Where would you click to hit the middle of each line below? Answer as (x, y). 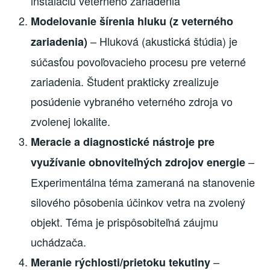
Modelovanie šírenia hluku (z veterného (132, 21)
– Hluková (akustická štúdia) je (163, 41)
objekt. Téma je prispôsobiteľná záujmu (125, 222)
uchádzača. (59, 242)
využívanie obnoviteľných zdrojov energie (138, 162)
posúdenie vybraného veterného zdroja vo (132, 102)
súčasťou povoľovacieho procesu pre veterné (139, 62)
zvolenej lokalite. (71, 121)
